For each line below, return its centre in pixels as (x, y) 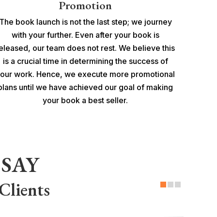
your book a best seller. (85, 100)
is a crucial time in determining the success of (85, 61)
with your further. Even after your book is (85, 35)
